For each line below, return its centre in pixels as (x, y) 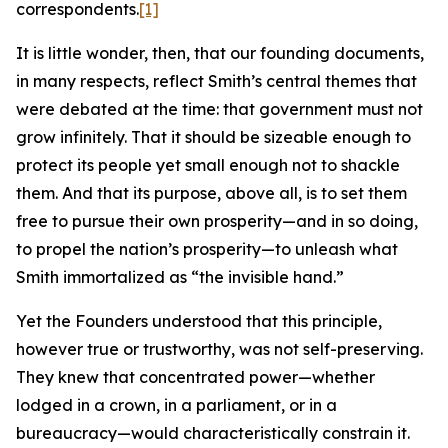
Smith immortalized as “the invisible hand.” (180, 277)
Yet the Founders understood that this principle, (199, 321)
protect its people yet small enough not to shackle (208, 165)
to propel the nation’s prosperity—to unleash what (207, 249)
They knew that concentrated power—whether (195, 377)
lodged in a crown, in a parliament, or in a (176, 405)
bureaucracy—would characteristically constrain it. (213, 433)
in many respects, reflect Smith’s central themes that (216, 81)
